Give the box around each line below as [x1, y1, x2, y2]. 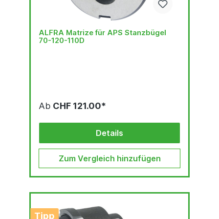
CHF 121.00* [53, 100, 106, 111]
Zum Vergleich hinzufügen [58, 153, 161, 163]
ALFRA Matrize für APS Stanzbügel [39, 27, 166, 37]
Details [96, 128, 123, 138]
